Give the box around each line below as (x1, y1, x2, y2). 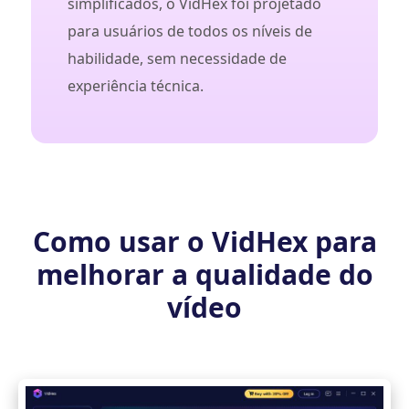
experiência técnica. (68, 76, 204, 97)
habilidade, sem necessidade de (68, 48, 287, 69)
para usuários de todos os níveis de (68, 21, 312, 42)
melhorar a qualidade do (36, 256, 373, 294)
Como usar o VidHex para (32, 223, 377, 261)
